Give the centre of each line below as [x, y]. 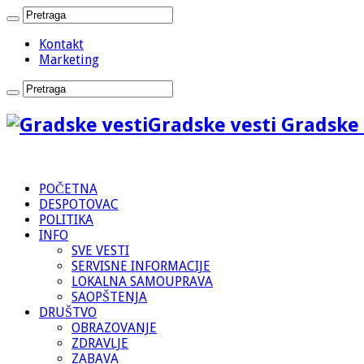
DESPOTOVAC [79, 204]
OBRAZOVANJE [114, 327]
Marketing [69, 60]
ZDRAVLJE [100, 343]
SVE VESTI [100, 250]
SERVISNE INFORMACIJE [141, 266]
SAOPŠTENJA [109, 297]
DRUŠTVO [68, 312]
